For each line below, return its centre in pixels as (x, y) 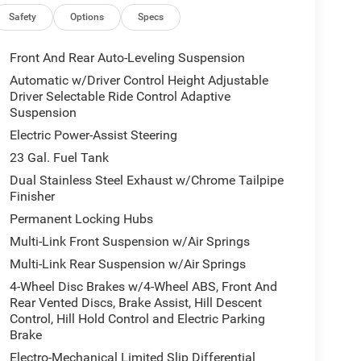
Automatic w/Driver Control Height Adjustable (139, 80)
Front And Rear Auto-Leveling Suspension (127, 57)
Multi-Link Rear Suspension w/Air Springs (127, 263)
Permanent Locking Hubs (81, 218)
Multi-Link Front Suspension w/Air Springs (129, 241)
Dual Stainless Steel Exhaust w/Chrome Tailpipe (146, 180)
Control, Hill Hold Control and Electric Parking (137, 318)
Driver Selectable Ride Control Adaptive (120, 96)
